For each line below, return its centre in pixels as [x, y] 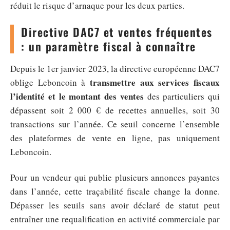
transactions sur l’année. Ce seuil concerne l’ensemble [115, 124]
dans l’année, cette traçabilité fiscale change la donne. [115, 191]
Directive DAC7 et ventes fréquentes [117, 32]
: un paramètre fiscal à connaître [109, 46]
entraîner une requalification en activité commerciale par [115, 219]
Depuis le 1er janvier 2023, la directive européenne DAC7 [115, 69]
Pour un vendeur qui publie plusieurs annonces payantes [115, 177]
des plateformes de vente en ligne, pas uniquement [115, 138]
